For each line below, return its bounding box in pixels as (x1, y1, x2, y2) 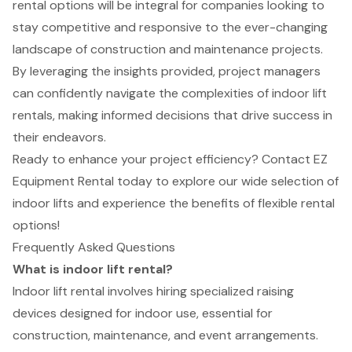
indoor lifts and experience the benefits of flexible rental (13, 194, 335, 211)
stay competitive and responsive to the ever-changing (13, 18, 328, 35)
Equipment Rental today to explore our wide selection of (13, 172, 339, 189)
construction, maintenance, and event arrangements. (13, 326, 318, 343)
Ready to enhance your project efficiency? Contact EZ (13, 150, 328, 167)
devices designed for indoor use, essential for (13, 304, 273, 321)
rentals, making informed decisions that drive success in (13, 106, 332, 123)
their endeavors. (13, 128, 106, 145)
